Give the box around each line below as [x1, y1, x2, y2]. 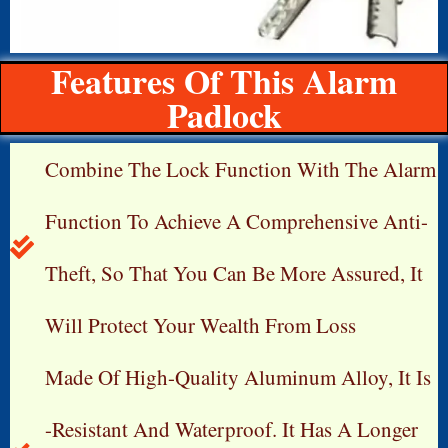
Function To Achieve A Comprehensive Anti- [45, 206, 428, 235]
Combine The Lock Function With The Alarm [45, 154, 436, 183]
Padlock [166, 89, 282, 140]
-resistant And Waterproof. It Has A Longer [45, 414, 418, 443]
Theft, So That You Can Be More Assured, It [45, 258, 423, 287]
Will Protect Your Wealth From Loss [45, 310, 356, 339]
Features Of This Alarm [51, 55, 397, 106]
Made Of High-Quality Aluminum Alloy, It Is [45, 362, 431, 391]
